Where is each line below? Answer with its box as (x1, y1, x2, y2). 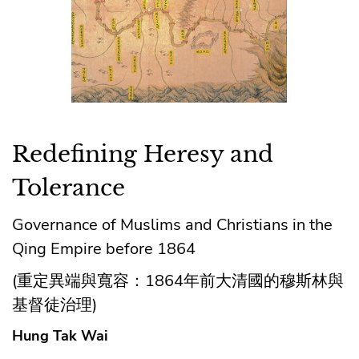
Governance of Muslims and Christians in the (12, 213, 333, 236)
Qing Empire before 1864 (12, 237, 196, 260)
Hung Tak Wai (12, 325, 108, 345)
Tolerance (12, 173, 125, 202)
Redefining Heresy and (12, 139, 273, 168)
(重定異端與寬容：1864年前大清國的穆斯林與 (12, 269, 344, 292)
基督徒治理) (12, 293, 97, 316)
